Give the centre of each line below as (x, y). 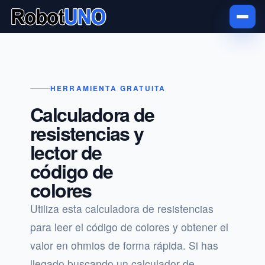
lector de (66, 152)
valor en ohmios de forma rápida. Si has (124, 245)
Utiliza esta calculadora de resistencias (122, 209)
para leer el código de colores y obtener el (129, 227)
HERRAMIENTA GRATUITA (108, 88)
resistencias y (87, 133)
